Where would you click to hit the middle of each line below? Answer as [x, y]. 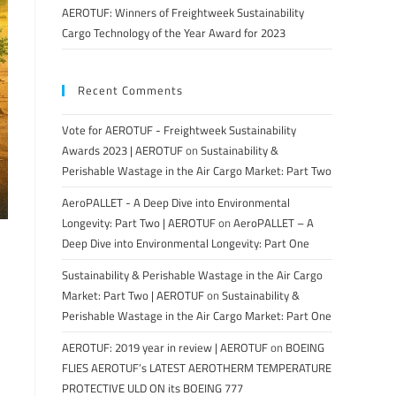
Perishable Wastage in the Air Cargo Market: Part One [197, 316]
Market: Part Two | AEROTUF [133, 295]
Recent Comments [130, 90]
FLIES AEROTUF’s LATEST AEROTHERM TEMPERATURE [197, 368]
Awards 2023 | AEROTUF [122, 150]
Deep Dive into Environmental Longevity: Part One [187, 243]
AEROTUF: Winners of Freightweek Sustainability [183, 12]
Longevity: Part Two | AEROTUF [139, 223]
